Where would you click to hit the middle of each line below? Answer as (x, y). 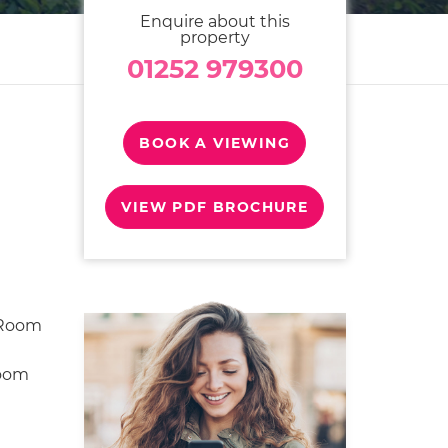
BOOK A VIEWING (215, 143)
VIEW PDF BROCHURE (215, 207)
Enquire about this (214, 21)
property (214, 37)
